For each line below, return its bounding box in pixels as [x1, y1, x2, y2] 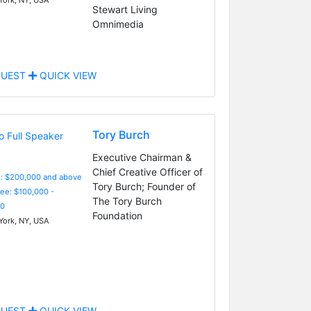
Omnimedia [92, 17, 144, 30]
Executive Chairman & [92, 151, 192, 163]
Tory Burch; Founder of [92, 180, 196, 192]
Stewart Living [92, 3, 158, 15]
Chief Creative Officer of [92, 165, 203, 178]
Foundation [92, 209, 142, 221]
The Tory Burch [92, 194, 162, 207]
